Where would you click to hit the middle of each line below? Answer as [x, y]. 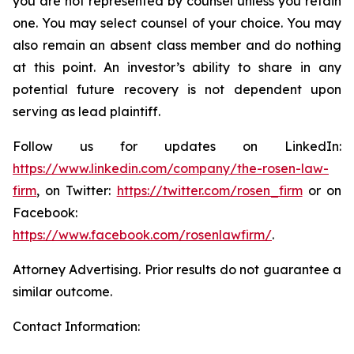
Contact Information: [76, 326]
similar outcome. [62, 292]
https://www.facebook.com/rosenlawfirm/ [142, 235]
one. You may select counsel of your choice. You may [177, 23]
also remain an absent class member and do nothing [177, 45]
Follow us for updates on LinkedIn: [177, 146]
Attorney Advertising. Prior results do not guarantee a [177, 269]
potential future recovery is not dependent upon [177, 89]
